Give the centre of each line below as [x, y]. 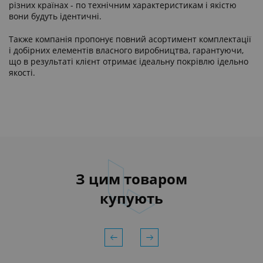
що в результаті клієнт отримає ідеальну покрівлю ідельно [129, 61]
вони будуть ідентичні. [55, 16]
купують [131, 198]
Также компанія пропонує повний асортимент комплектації [130, 39]
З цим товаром [131, 178]
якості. [22, 72]
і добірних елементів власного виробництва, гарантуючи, [126, 50]
